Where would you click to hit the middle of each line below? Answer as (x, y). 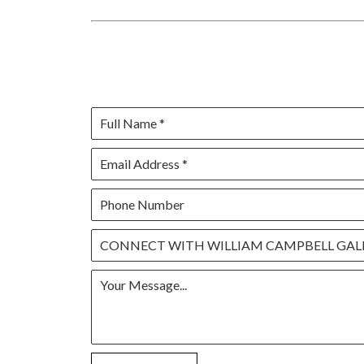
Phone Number (142, 204)
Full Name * (132, 123)
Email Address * (144, 163)
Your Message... (143, 284)
